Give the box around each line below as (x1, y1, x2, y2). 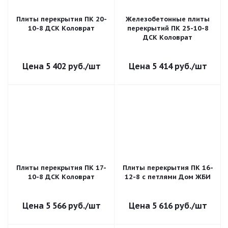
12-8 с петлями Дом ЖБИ (125, 173, 211, 181)
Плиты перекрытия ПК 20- (16, 15, 107, 23)
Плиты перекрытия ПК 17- (16, 163, 106, 172)
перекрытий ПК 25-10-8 (127, 24, 209, 33)
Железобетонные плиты (126, 15, 210, 23)
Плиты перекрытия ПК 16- (122, 163, 213, 172)
